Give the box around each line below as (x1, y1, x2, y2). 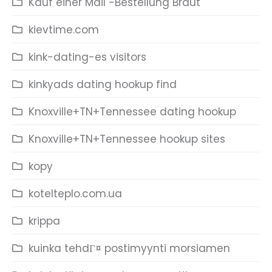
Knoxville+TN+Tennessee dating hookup (29, 104, 236, 119)
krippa (29, 214, 60, 228)
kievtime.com (29, 22, 99, 37)
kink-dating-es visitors (29, 50, 146, 64)
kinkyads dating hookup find (29, 77, 177, 92)
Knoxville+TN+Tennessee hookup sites (29, 132, 225, 146)
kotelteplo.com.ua (29, 186, 122, 201)
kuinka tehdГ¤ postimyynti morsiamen (29, 241, 230, 256)
